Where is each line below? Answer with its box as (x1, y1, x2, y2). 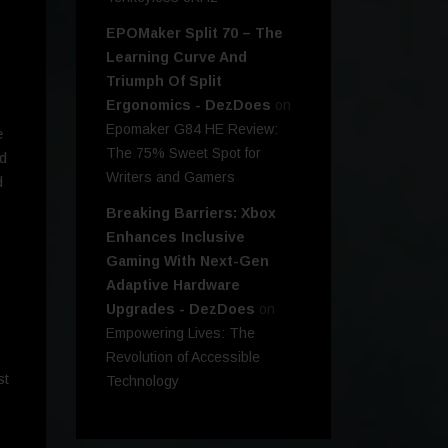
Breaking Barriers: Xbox (106, 205, 276, 222)
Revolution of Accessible (106, 349, 260, 366)
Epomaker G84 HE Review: (106, 121, 278, 138)
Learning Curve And (106, 49, 247, 66)
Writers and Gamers (106, 169, 235, 186)
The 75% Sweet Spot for (106, 145, 261, 162)
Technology (106, 373, 179, 390)
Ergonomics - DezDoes (106, 97, 271, 114)
